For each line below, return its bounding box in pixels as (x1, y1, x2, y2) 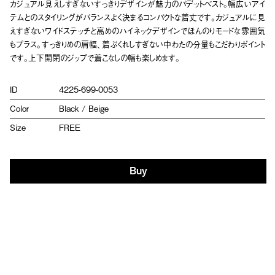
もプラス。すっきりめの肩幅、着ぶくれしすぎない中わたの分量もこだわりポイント (10, 37, 265, 50)
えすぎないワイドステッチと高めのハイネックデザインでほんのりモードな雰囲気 (10, 24, 265, 36)
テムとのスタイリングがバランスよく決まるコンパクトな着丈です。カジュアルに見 (10, 10, 265, 23)
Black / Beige (59, 102, 109, 114)
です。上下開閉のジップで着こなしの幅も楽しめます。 (10, 51, 180, 63)
